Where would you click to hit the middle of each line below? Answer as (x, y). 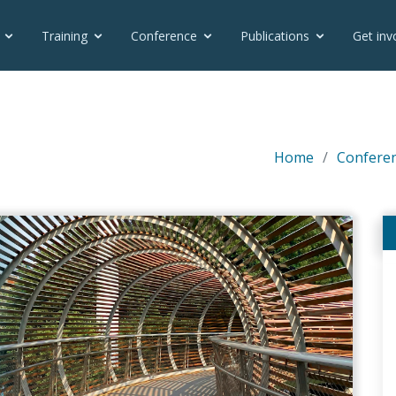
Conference (164, 36)
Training (65, 36)
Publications (275, 36)
